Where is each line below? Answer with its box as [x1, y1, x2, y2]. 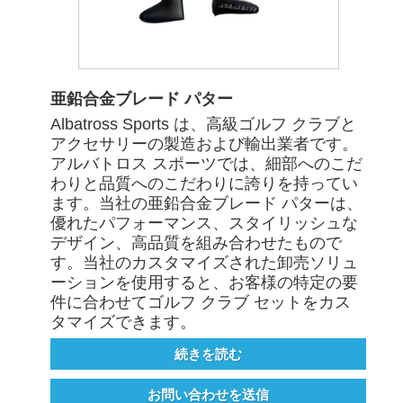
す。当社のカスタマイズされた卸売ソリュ [50, 254, 359, 273]
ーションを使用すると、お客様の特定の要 [50, 273, 359, 292]
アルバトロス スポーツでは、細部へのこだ [50, 155, 363, 174]
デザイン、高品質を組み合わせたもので [50, 234, 343, 253]
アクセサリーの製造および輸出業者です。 [50, 135, 359, 154]
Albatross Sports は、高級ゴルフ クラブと [50, 115, 357, 134]
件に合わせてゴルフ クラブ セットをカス [50, 293, 352, 312]
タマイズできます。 [50, 313, 197, 332]
